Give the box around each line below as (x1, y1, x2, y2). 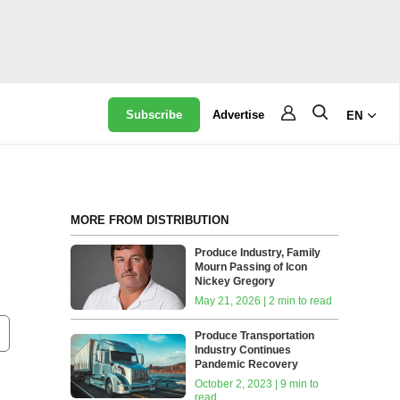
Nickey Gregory (195, 275, 276, 288)
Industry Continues (195, 343, 292, 356)
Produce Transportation (195, 329, 315, 342)
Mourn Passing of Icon (195, 261, 308, 274)
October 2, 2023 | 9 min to (195, 377, 320, 390)
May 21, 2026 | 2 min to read (195, 295, 333, 308)
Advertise (212, 108, 265, 121)
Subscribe (126, 108, 183, 121)
